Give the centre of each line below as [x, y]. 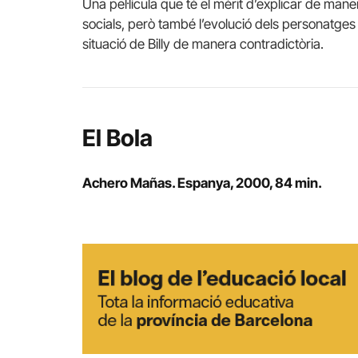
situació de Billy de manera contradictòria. [203, 44]
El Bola [117, 137]
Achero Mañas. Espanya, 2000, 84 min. [202, 183]
